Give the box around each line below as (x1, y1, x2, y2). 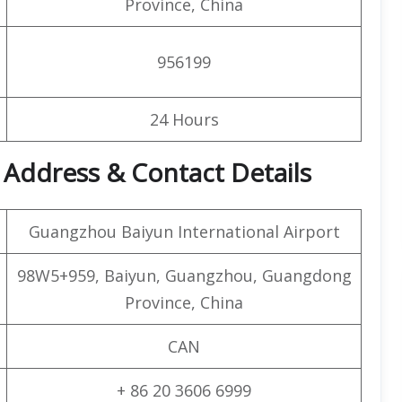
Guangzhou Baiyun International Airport (28, 220, 340, 242)
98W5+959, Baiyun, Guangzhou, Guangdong (16, 264, 352, 286)
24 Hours (149, 108, 219, 130)
